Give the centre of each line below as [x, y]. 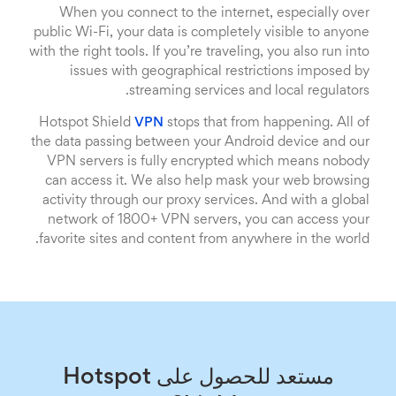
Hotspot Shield [87, 123]
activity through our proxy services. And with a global [206, 201]
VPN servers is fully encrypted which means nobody [208, 162]
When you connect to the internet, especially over [214, 13]
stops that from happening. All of [267, 123]
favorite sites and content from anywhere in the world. [204, 240]
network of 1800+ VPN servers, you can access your [209, 220]
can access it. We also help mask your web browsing [207, 181]
